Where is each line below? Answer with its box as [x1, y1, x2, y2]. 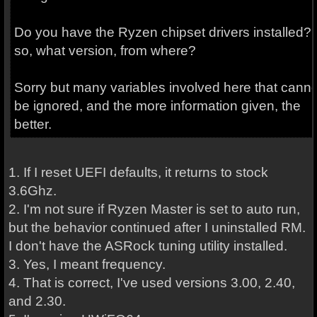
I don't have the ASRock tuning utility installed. [8, 238, 287, 253]
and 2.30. [8, 294, 66, 309]
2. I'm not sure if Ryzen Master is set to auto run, [8, 202, 300, 217]
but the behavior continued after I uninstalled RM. [8, 220, 306, 235]
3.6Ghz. [8, 183, 57, 198]
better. [13, 117, 52, 132]
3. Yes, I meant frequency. [8, 257, 166, 272]
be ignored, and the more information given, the [13, 98, 301, 113]
